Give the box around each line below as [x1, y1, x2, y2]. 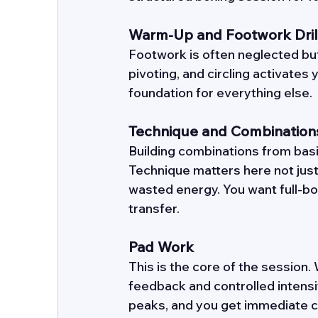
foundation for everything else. [128, 84, 315, 101]
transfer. [128, 199, 182, 216]
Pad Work [128, 237, 194, 256]
